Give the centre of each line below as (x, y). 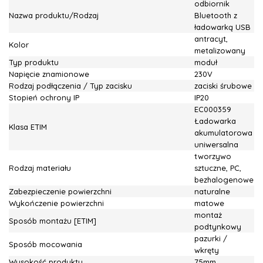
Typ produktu (34, 62)
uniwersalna (216, 144)
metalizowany (220, 50)
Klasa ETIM (28, 127)
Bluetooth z (216, 15)
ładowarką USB (222, 27)
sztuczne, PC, (218, 168)
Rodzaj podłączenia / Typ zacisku (70, 86)
